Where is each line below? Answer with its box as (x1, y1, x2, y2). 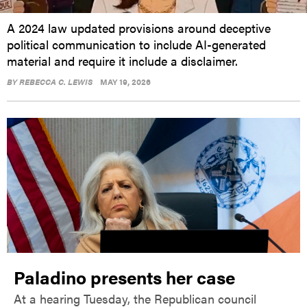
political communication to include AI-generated (7, 35, 266, 53)
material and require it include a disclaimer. (7, 51, 238, 69)
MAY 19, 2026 (100, 75, 151, 88)
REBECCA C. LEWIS (19, 75, 93, 88)
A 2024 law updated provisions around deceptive (7, 19, 271, 36)
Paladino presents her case (14, 264, 235, 290)
